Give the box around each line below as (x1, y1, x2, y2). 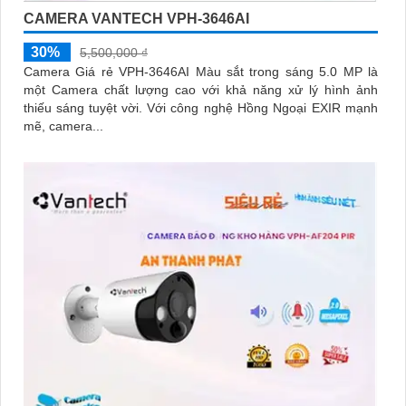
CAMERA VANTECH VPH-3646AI (24, 10, 249, 26)
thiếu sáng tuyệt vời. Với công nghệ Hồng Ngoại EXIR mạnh (24, 100, 147, 115)
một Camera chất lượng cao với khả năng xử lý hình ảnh (24, 82, 378, 97)
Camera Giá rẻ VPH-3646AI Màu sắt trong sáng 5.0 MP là (24, 63, 378, 79)
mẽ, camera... (24, 118, 103, 133)
